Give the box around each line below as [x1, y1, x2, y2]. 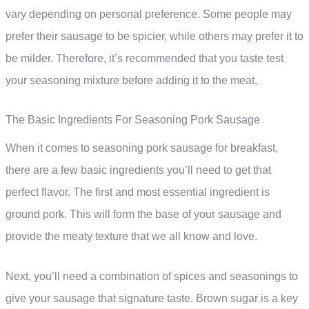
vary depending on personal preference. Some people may [6, 8, 292, 20]
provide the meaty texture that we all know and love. [6, 230, 257, 243]
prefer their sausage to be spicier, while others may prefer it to [6, 30, 303, 42]
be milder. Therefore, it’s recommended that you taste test [6, 52, 283, 64]
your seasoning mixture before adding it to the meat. [6, 74, 257, 86]
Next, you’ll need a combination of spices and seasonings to [6, 270, 298, 282]
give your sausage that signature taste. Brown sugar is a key [6, 292, 298, 304]
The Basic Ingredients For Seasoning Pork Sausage [6, 114, 260, 126]
